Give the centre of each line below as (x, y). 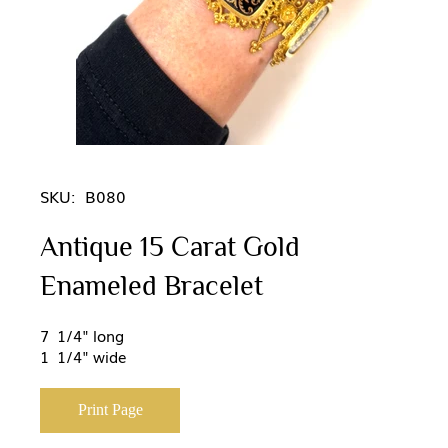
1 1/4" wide (85, 356)
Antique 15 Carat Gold (170, 247)
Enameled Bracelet (151, 286)
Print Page (110, 410)
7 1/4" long (82, 335)
